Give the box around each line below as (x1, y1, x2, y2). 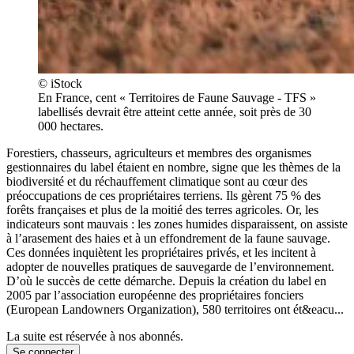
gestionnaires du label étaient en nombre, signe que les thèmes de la (6, 160, 341, 174)
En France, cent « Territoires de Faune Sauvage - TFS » (38, 90, 316, 104)
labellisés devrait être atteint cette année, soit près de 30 (38, 104, 311, 119)
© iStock (38, 76, 82, 90)
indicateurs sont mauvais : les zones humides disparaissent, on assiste (6, 217, 348, 231)
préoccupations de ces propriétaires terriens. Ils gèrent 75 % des (6, 188, 321, 202)
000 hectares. (38, 119, 104, 133)
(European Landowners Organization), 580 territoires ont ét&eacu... (6, 302, 344, 316)
